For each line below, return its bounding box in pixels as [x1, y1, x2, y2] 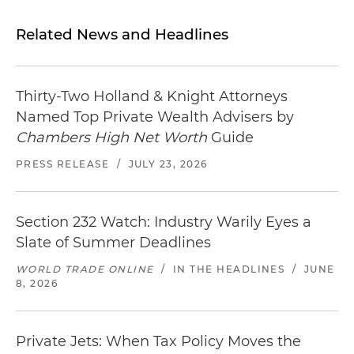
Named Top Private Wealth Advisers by [16, 108, 294, 126]
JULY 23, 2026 [128, 158, 208, 170]
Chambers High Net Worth [16, 129, 207, 146]
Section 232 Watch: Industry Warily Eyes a [16, 213, 311, 231]
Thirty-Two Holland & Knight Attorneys [16, 88, 288, 105]
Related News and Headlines [16, 25, 228, 43]
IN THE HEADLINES [172, 263, 285, 275]
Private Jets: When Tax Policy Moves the [16, 333, 301, 350]
